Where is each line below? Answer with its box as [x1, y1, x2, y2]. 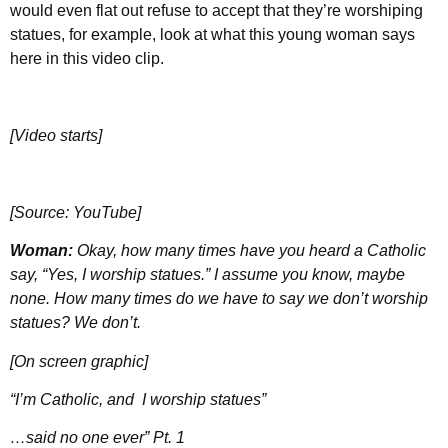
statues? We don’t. [10, 314, 141, 332]
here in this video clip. [10, 50, 164, 68]
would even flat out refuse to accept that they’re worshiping [10, 2, 423, 20]
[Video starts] [10, 127, 102, 145]
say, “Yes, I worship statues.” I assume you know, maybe [10, 266, 405, 284]
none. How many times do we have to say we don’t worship [10, 290, 428, 308]
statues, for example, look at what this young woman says [10, 26, 415, 44]
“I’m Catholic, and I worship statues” [10, 391, 266, 409]
